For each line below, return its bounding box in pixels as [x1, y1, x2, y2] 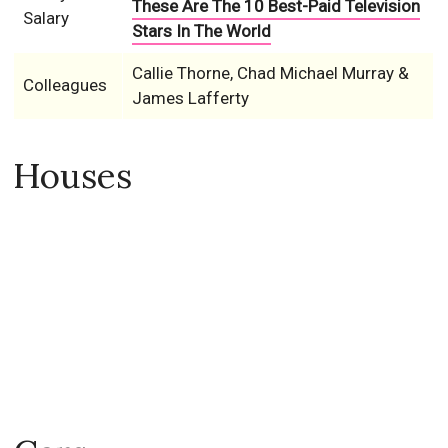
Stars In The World [131, 21, 271, 41]
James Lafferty [131, 88, 249, 108]
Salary [22, 8, 69, 28]
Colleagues [22, 75, 107, 95]
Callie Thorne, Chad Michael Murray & [131, 63, 409, 83]
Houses [13, 153, 133, 198]
